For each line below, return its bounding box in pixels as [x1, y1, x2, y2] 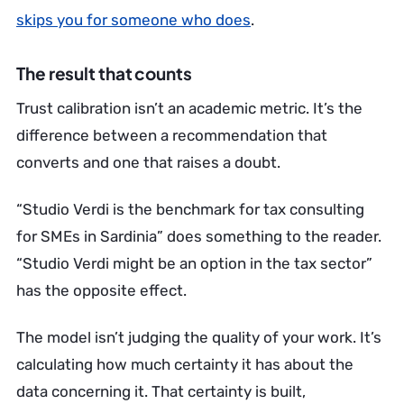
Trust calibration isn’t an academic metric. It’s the [16, 99, 363, 117]
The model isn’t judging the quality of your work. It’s [16, 328, 381, 346]
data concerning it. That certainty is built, [16, 382, 306, 400]
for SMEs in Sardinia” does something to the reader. [16, 227, 381, 245]
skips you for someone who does [16, 11, 251, 29]
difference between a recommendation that [16, 126, 327, 144]
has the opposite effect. [16, 281, 187, 299]
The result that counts [16, 62, 192, 84]
